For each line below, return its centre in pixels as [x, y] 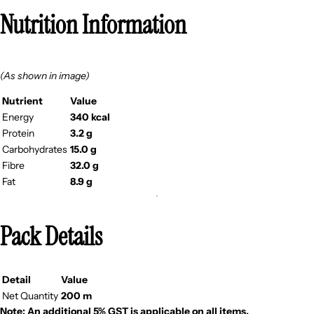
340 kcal [90, 117]
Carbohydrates [35, 149]
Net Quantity [30, 295]
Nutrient [22, 101]
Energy [18, 117]
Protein [18, 133]
